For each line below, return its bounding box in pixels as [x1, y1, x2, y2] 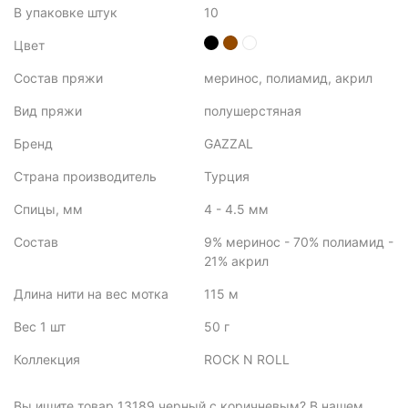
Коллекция [14, 352, 80, 367]
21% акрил [204, 253, 269, 269]
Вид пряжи [14, 103, 82, 118]
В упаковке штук [14, 5, 117, 20]
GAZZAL [204, 136, 253, 151]
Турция [204, 168, 250, 184]
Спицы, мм [14, 201, 83, 217]
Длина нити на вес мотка [14, 286, 168, 301]
